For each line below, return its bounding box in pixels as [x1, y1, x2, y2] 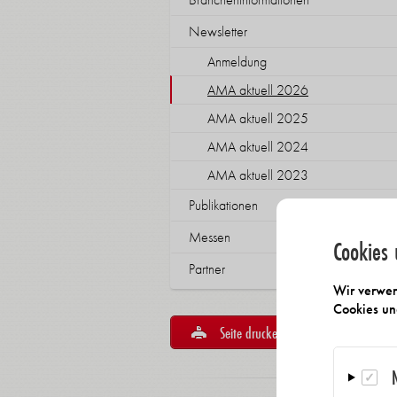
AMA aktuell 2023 [207, 166, 308, 184]
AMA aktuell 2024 [207, 137, 308, 156]
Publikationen [189, 196, 258, 214]
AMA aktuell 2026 [207, 81, 308, 99]
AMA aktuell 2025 [207, 109, 308, 128]
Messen [189, 228, 230, 246]
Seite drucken [216, 322, 284, 344]
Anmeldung [207, 52, 267, 71]
